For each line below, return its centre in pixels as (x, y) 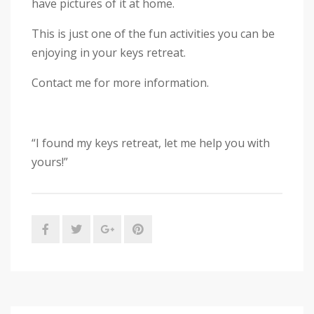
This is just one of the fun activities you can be (153, 33)
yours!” (50, 162)
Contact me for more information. (120, 82)
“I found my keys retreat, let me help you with (151, 143)
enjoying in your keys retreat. (109, 52)
